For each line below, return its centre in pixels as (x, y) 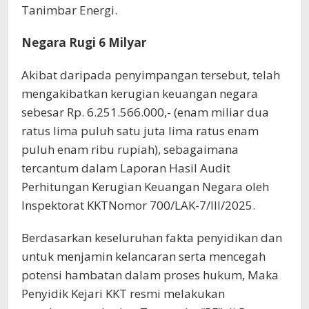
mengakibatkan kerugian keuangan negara (140, 94)
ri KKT (111, 294)
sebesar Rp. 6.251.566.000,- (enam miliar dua (145, 112)
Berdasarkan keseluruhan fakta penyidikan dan (152, 238)
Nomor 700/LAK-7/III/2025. (182, 206)
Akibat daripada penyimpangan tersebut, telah (151, 75)
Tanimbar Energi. (69, 10)
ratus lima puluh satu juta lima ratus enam (140, 131)
